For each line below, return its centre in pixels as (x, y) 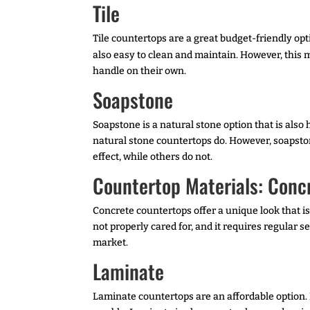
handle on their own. (140, 71)
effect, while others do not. (153, 156)
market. (111, 242)
